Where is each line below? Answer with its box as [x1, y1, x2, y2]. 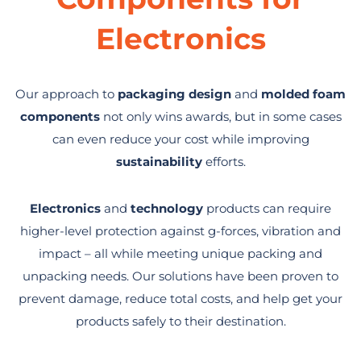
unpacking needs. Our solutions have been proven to [23, 268, 338, 284]
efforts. [201, 154, 246, 169]
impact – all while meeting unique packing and [39, 246, 322, 261]
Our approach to [15, 86, 118, 102]
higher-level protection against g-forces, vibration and [20, 223, 341, 239]
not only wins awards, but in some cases [99, 109, 342, 124]
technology [131, 201, 203, 216]
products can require [203, 201, 331, 216]
